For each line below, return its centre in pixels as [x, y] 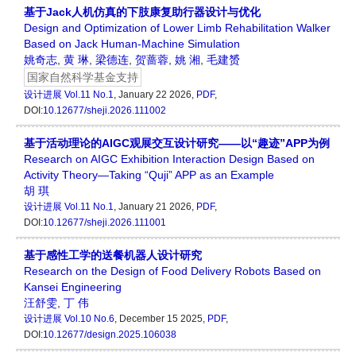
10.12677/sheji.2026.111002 [104, 111]
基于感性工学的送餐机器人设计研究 [113, 255]
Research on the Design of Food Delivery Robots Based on [172, 271]
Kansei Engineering [73, 287]
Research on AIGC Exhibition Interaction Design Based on [169, 159]
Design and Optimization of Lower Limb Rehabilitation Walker [177, 28]
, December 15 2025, [161, 319]
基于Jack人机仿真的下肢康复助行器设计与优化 [142, 12]
